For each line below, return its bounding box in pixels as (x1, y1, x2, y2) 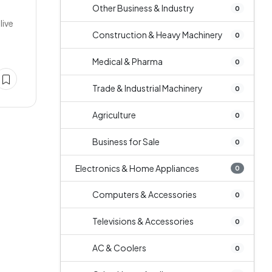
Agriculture (92, 109, 136, 120)
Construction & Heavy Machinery (92, 29, 223, 40)
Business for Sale (92, 136, 160, 147)
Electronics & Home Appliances (75, 163, 199, 174)
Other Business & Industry (92, 2, 194, 13)
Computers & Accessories (92, 189, 197, 200)
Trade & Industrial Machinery (92, 83, 203, 93)
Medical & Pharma (92, 56, 163, 67)
